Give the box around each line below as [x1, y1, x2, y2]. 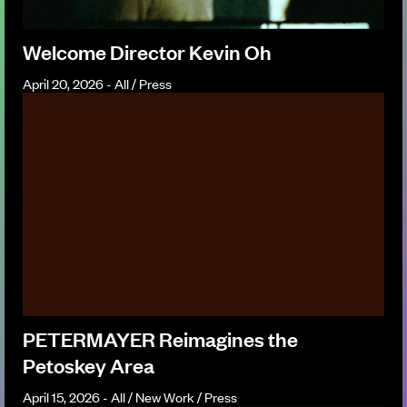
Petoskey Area [23, 351, 154, 378]
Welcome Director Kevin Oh [23, 37, 272, 65]
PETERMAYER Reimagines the [23, 324, 298, 352]
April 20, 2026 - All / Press [23, 73, 172, 93]
